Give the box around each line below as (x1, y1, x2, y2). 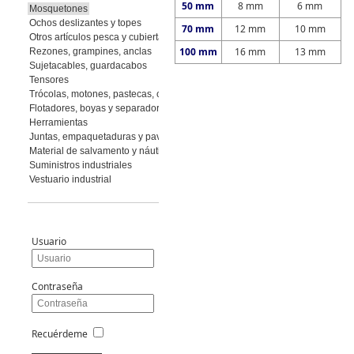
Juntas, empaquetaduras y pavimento (28, 131, 190, 142)
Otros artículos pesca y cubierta (28, 32, 164, 43)
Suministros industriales (28, 160, 132, 171)
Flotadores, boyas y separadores (28, 103, 170, 114)
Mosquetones (28, 3, 88, 14)
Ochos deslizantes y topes (28, 17, 141, 28)
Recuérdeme (31, 327, 88, 341)
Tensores (28, 74, 69, 85)
